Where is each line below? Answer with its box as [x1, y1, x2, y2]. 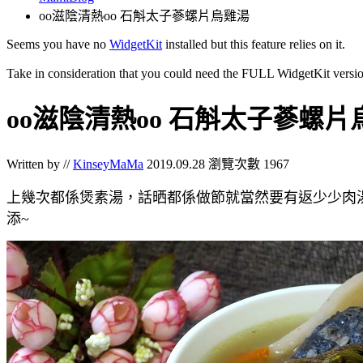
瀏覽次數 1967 [208, 156, 289, 171]
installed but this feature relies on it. [162, 37, 345, 51]
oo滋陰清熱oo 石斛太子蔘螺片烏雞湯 [39, 9, 250, 23]
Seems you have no [6, 37, 109, 51]
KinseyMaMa [73, 156, 143, 171]
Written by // [6, 156, 73, 171]
